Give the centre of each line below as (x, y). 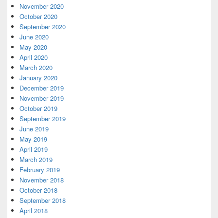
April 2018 (34, 210)
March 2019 (36, 159)
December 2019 (42, 88)
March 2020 (36, 67)
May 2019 (33, 139)
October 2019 (38, 108)
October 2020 (38, 16)
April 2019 (34, 149)
